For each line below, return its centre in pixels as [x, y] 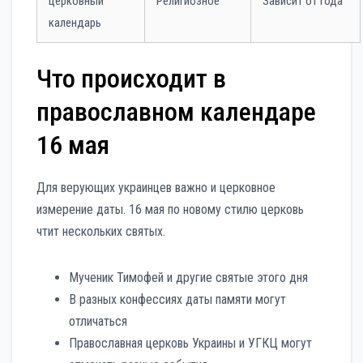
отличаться [98, 321]
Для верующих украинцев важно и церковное [156, 187]
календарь [75, 22]
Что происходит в [131, 78]
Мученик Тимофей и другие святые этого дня [188, 277]
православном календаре [176, 111]
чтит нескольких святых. [101, 231]
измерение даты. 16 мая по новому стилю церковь [170, 209]
